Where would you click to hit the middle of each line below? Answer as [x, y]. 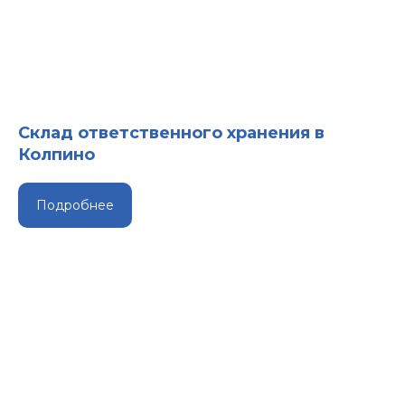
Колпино [57, 155]
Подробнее [75, 205]
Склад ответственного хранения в [171, 133]
